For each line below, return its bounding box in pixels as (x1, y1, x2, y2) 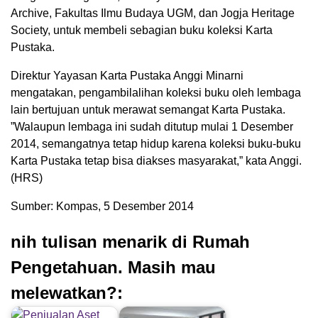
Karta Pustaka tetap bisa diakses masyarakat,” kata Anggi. (11, 155, 302, 168)
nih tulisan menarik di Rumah (11, 232, 250, 252)
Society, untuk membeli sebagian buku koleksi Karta (11, 24, 273, 37)
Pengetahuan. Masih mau (11, 258, 216, 278)
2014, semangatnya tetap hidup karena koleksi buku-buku (11, 138, 301, 150)
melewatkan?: (11, 283, 123, 303)
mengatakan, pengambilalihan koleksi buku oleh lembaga (11, 87, 301, 99)
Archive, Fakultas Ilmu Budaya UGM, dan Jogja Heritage (11, 7, 295, 20)
